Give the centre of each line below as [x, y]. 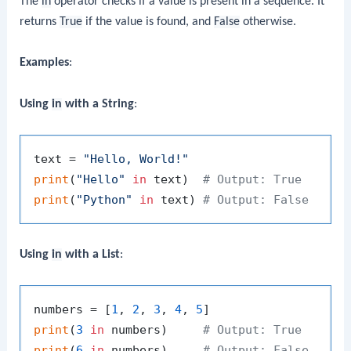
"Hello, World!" [136, 159]
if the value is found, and [148, 22]
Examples [45, 63]
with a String [98, 104]
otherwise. [268, 22]
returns [40, 22]
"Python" [105, 199]
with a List [91, 255]
